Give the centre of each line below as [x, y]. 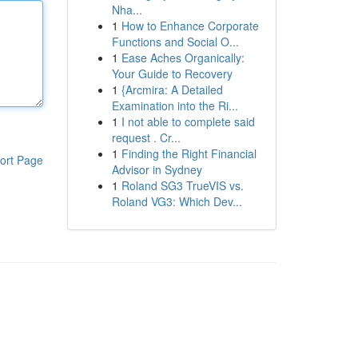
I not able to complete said [188, 121]
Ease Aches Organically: [183, 58]
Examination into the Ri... [175, 105]
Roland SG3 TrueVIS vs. [182, 185]
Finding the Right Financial [189, 153]
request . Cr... [146, 137]
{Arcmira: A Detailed [172, 89]
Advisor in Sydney [157, 169]
